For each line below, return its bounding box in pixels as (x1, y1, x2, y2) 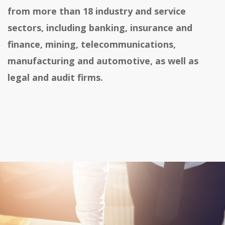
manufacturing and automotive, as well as (8, 55, 198, 67)
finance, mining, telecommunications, (8, 38, 176, 51)
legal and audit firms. (8, 71, 103, 84)
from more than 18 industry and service (8, 5, 186, 18)
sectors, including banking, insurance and (8, 22, 192, 34)
